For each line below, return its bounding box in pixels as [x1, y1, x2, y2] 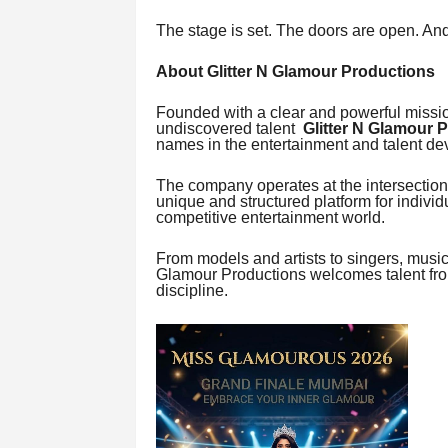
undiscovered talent [155, 120, 303, 138]
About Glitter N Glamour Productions [155, 63, 435, 81]
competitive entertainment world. [155, 209, 385, 227]
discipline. [155, 282, 228, 300]
